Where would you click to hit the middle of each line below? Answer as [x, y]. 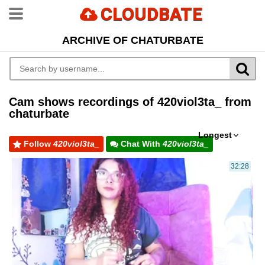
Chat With [140, 144]
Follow [37, 144]
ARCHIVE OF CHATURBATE [132, 40]
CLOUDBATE [151, 14]
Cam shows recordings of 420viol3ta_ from [130, 102]
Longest [215, 135]
